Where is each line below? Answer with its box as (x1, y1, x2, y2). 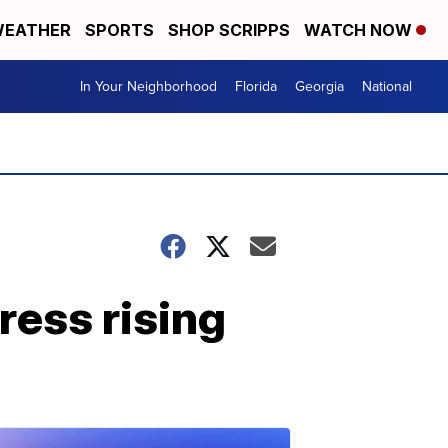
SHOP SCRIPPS (168, 20, 290, 40)
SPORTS (85, 20, 154, 40)
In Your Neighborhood (80, 76, 217, 97)
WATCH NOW (304, 20, 416, 40)
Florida (235, 76, 277, 97)
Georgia (295, 76, 344, 97)
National (362, 76, 412, 97)
